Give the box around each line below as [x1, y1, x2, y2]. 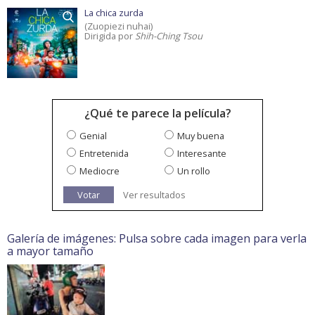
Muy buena [177, 129, 224, 143]
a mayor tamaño [7, 243, 94, 259]
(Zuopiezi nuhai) [84, 20, 153, 33]
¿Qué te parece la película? [84, 105, 231, 122]
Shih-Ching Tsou [135, 30, 202, 43]
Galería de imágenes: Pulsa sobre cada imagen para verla [7, 231, 307, 247]
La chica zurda [84, 6, 143, 20]
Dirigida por [84, 30, 135, 43]
